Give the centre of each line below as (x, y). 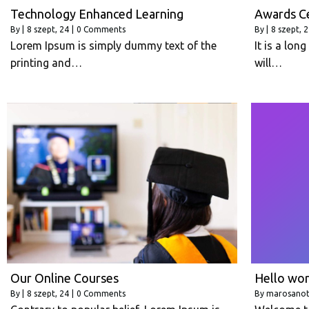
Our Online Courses (64, 278)
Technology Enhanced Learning (97, 13)
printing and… (46, 62)
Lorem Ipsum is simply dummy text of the (113, 45)
